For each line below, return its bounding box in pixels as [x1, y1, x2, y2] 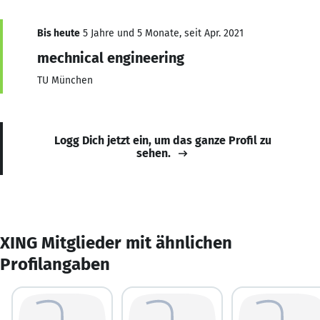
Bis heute [37, 26, 80, 39]
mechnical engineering [37, 49, 184, 66]
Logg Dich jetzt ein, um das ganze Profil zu [54, 133, 271, 147]
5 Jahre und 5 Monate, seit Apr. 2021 [80, 26, 244, 39]
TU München [37, 74, 93, 86]
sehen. [136, 146, 171, 160]
